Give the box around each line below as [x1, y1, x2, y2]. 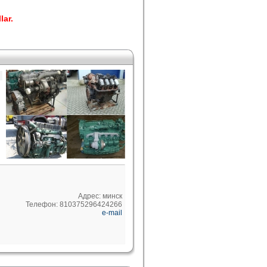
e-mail [102, 209, 122, 217]
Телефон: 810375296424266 [26, 200, 122, 209]
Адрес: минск [78, 192, 122, 200]
